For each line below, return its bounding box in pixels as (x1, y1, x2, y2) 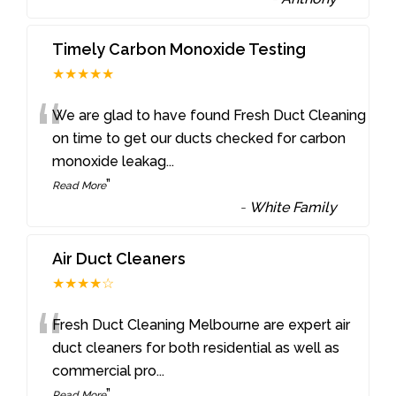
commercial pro (52, 362, 157, 380)
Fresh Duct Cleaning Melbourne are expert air (52, 316, 351, 334)
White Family (249, 199, 338, 217)
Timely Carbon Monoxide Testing (52, 40, 307, 59)
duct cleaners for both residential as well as (52, 339, 340, 357)
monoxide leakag (52, 153, 167, 171)
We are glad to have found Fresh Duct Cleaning (52, 107, 367, 125)
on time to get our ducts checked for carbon (52, 130, 346, 148)
